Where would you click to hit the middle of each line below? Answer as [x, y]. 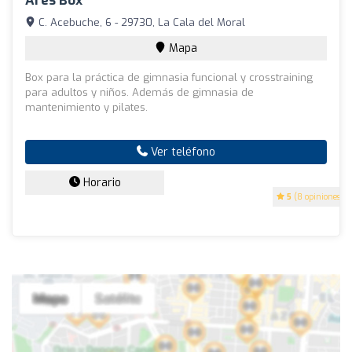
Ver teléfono [181, 152]
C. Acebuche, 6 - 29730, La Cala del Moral [140, 22]
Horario [100, 182]
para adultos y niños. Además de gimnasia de [139, 92]
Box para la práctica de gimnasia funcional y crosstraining [169, 77]
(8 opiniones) [317, 196]
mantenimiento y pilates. [86, 107]
